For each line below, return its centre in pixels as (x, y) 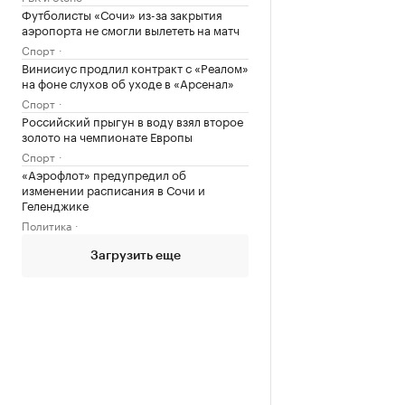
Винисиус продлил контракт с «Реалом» (135, 66)
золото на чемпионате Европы (107, 135)
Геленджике (55, 204)
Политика (47, 224)
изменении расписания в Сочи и (113, 188)
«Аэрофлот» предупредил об (104, 173)
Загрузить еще (135, 255)
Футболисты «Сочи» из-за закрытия (122, 13)
